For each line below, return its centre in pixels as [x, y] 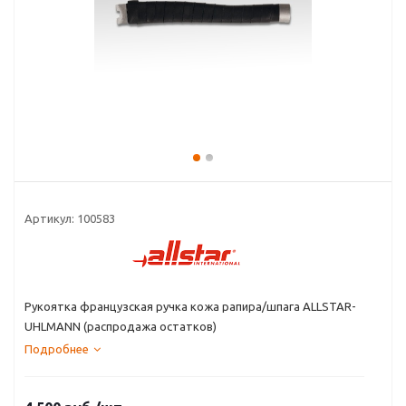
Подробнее [57, 349]
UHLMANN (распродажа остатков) [121, 326]
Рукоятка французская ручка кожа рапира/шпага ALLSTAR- [190, 306]
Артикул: [51, 218]
